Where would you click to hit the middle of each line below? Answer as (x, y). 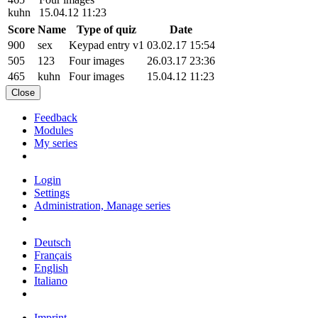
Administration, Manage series (102, 205)
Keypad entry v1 (106, 45)
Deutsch (53, 242)
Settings (52, 192)
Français (53, 255)
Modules (54, 130)
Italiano (51, 280)
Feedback (56, 117)
